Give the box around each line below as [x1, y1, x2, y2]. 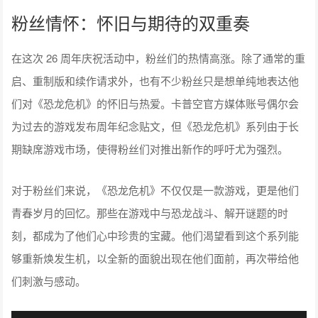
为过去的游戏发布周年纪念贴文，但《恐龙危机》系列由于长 [11, 119, 300, 134]
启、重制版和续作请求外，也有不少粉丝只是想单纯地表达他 [11, 73, 300, 89]
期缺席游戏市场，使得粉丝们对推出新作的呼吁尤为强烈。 [11, 141, 289, 157]
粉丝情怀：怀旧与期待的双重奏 [11, 10, 251, 35]
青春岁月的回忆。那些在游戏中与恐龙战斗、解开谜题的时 [11, 205, 289, 221]
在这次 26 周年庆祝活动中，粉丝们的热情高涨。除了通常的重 [11, 50, 306, 66]
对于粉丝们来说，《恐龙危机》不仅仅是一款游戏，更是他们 [11, 182, 300, 198]
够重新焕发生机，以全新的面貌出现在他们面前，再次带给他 [11, 251, 300, 266]
